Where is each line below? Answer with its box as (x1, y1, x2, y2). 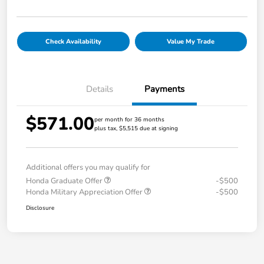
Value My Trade (167, 37, 215, 47)
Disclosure (26, 204, 54, 213)
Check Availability (45, 37, 101, 47)
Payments (144, 83, 184, 95)
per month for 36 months (94, 115, 164, 124)
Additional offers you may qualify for (26, 162, 150, 173)
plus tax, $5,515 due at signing (94, 124, 178, 133)
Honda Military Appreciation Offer (26, 187, 144, 198)
